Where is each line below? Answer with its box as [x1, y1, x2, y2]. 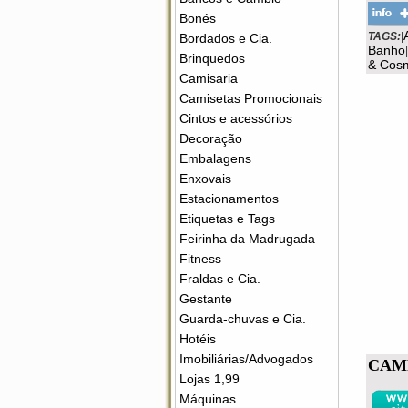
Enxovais [179, 171, 231, 186]
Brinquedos [179, 51, 245, 66]
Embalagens [179, 151, 251, 166]
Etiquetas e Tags [179, 211, 275, 226]
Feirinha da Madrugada [179, 231, 315, 246]
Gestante [179, 291, 232, 306]
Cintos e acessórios [179, 111, 292, 126]
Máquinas [179, 392, 236, 406]
